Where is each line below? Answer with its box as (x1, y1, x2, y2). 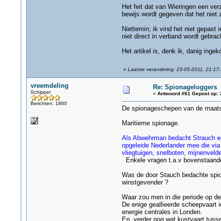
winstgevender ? (121, 179, 168, 186)
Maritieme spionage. (121, 119, 180, 127)
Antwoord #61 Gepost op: (157, 91, 218, 96)
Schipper (30, 89, 51, 95)
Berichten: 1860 (30, 101, 67, 106)
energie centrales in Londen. (121, 208, 202, 216)
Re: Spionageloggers (152, 83, 217, 91)
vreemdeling (30, 82, 69, 89)
